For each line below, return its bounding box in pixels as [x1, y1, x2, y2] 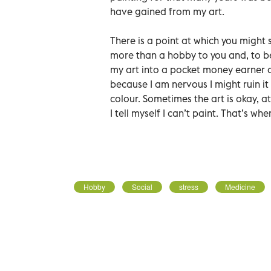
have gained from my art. [110, 5, 224, 18]
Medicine [225, 181, 255, 192]
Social [132, 181, 152, 192]
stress [179, 181, 198, 192]
